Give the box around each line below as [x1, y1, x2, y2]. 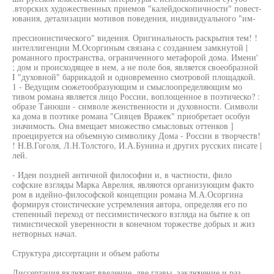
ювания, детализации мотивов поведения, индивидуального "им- [12, 12, 256, 24]
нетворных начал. [12, 228, 77, 239]
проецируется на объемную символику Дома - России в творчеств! [12, 130, 261, 141]
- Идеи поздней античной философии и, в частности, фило [12, 169, 232, 180]
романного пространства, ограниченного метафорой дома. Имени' [12, 51, 258, 63]
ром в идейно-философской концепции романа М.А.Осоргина [12, 188, 243, 200]
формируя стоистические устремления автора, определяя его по [12, 198, 247, 210]
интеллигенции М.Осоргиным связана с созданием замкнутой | [12, 42, 248, 53]
